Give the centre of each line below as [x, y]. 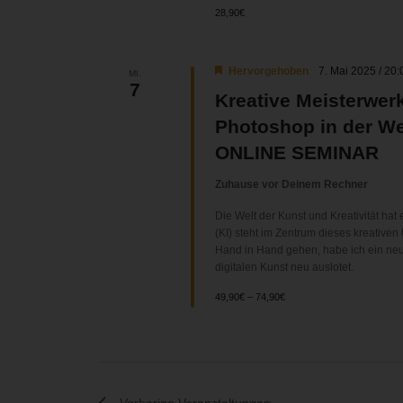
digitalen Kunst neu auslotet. [285, 268]
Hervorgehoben [269, 72]
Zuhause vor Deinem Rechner [292, 185]
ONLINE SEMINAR [297, 153]
